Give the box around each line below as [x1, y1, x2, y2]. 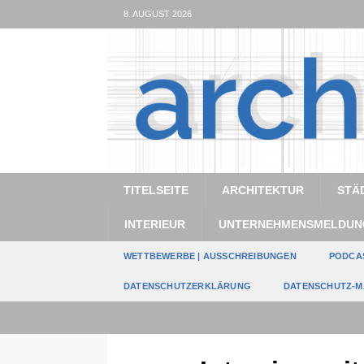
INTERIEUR [124, 217, 185, 231]
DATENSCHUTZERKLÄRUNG [123, 280, 251, 291]
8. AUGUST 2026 [123, 9, 192, 19]
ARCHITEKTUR [222, 183, 304, 197]
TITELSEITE [123, 183, 188, 197]
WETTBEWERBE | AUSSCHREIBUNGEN [123, 250, 297, 261]
